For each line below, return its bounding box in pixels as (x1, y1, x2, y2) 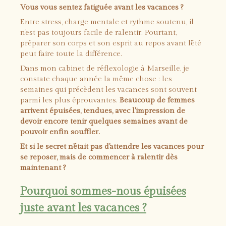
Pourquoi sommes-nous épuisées (20, 185, 186, 198)
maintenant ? (20, 163, 66, 172)
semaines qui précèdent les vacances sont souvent (20, 85, 197, 94)
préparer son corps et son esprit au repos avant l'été (20, 39, 201, 47)
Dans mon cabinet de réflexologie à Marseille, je (20, 64, 189, 73)
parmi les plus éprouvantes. (20, 96, 120, 104)
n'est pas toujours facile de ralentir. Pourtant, (20, 28, 177, 37)
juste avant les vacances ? (20, 201, 146, 214)
